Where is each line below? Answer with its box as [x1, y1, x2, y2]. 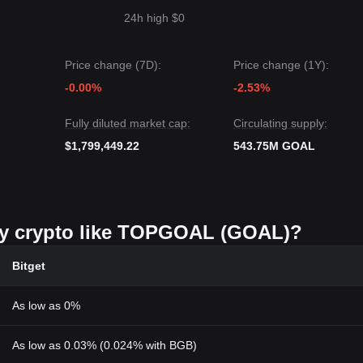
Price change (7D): [65, 58, 161, 71]
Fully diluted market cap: [65, 117, 190, 130]
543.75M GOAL [233, 139, 315, 152]
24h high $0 [124, 11, 185, 24]
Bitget [12, 259, 45, 272]
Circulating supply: [233, 117, 327, 130]
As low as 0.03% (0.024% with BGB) [12, 339, 197, 352]
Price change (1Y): [233, 58, 329, 71]
